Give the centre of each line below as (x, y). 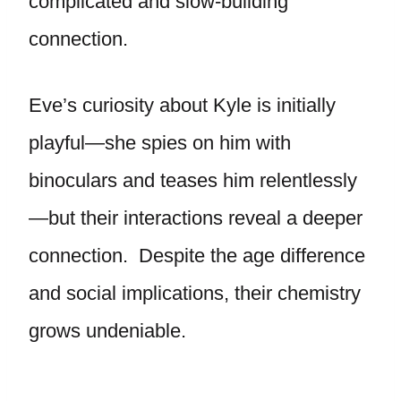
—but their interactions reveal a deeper (196, 218)
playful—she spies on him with (160, 143)
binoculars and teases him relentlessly (193, 180)
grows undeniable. (107, 331)
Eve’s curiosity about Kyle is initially (182, 105)
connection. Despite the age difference (197, 256)
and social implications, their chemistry (195, 293)
